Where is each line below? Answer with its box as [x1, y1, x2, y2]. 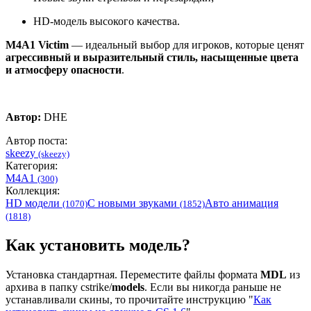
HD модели [6, 197, 62, 210]
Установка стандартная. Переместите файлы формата [6, 269, 260, 281]
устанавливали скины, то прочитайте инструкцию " [6, 294, 253, 306]
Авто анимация [205, 197, 278, 210]
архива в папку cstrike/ [6, 281, 112, 294]
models [112, 281, 144, 294]
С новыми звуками [87, 197, 180, 210]
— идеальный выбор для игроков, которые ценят [69, 39, 304, 51]
